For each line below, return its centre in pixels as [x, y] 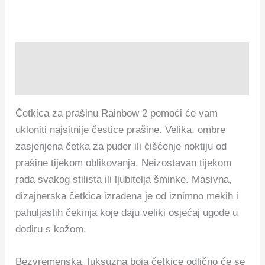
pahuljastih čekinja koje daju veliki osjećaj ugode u [127, 212]
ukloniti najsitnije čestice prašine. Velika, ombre [121, 130]
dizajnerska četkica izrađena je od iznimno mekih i [127, 196]
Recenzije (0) [46, 82]
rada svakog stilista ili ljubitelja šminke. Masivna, [124, 179]
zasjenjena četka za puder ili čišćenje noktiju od [121, 146]
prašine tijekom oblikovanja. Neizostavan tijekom [124, 163]
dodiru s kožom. [51, 229]
